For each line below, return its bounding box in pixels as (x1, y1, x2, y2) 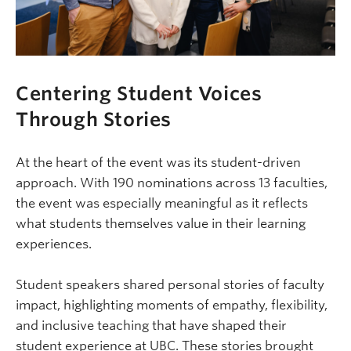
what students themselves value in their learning (16, 216, 306, 232)
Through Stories (16, 108, 172, 132)
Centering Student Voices (16, 82, 262, 106)
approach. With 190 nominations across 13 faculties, (16, 175, 327, 191)
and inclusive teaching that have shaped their (16, 318, 287, 334)
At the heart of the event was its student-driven (16, 155, 301, 171)
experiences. (16, 237, 92, 252)
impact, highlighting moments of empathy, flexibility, (16, 298, 327, 313)
